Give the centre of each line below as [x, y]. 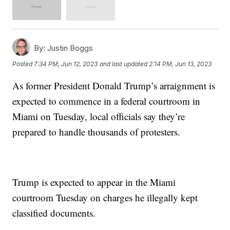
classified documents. [54, 213]
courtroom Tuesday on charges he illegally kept [105, 197]
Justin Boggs [69, 48]
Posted [23, 64]
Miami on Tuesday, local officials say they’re [99, 116]
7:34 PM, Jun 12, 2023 [66, 64]
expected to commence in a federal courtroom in [107, 101]
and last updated [124, 64]
